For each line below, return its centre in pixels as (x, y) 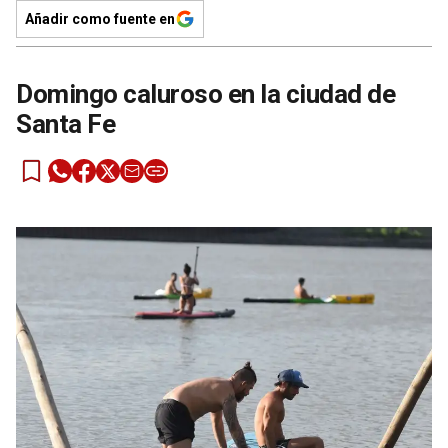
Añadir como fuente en (100, 18)
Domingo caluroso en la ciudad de (205, 93)
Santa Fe (65, 123)
